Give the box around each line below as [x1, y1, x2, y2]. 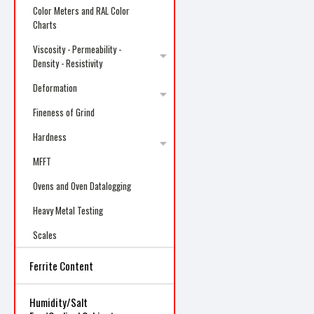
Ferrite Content [29, 258, 93, 273]
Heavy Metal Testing [33, 203, 103, 217]
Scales [33, 228, 57, 242]
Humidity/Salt [29, 294, 88, 310]
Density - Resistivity [33, 56, 102, 70]
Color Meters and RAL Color [33, 4, 130, 18]
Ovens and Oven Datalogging [33, 179, 131, 193]
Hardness [33, 130, 67, 144]
